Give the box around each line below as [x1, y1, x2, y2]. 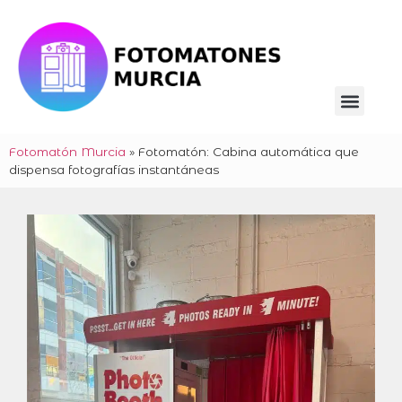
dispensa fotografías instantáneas [9, 162, 219, 178]
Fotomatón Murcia [9, 144, 126, 160]
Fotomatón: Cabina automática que [138, 144, 359, 160]
